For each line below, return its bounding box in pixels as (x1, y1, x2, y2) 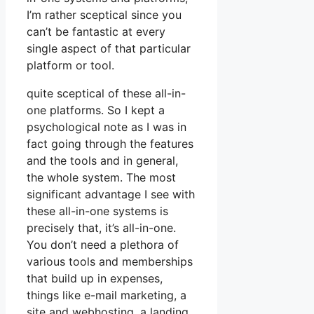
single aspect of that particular (27, 41, 191, 56)
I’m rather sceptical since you (27, 8, 182, 22)
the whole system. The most (27, 170, 176, 185)
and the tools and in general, (27, 153, 178, 168)
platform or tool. (27, 58, 114, 73)
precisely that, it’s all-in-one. (27, 221, 176, 235)
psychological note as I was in (27, 120, 186, 135)
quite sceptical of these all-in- (27, 86, 186, 101)
